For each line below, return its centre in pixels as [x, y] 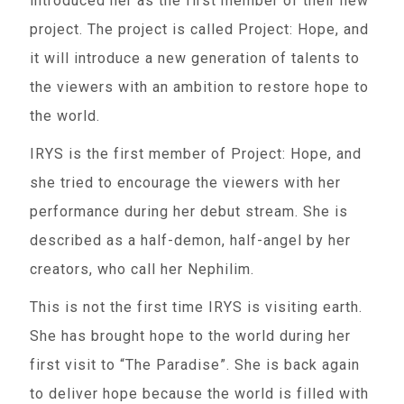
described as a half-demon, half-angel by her [191, 240]
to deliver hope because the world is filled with [200, 394]
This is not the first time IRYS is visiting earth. [197, 307]
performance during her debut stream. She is [189, 211]
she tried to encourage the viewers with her [186, 183]
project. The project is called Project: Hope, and [200, 29]
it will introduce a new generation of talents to [195, 58]
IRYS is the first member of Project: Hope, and [196, 154]
